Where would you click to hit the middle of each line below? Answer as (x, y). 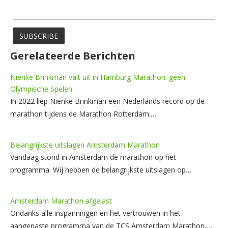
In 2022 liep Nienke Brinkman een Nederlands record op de (107, 101)
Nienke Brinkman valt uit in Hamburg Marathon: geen (98, 77)
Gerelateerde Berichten (73, 55)
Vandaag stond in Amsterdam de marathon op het (93, 157)
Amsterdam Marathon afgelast (61, 201)
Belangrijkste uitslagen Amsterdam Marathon (85, 145)
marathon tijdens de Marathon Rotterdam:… (83, 113)
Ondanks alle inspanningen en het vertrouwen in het (95, 213)
